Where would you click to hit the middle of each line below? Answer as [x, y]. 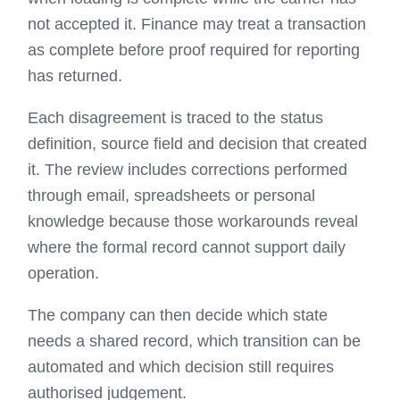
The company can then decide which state [178, 315]
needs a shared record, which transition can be [195, 341]
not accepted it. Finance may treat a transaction [197, 24]
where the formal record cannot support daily [187, 247]
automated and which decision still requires [181, 367]
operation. [64, 273]
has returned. [75, 76]
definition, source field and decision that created [198, 144]
